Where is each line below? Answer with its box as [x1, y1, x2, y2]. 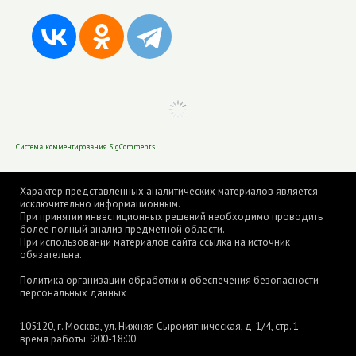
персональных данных [20, 286, 126, 300]
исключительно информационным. [20, 197, 180, 211]
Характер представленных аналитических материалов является [20, 184, 318, 198]
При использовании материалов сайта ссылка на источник [20, 235, 290, 249]
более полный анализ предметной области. [20, 222, 225, 236]
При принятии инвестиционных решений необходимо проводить [20, 210, 323, 223]
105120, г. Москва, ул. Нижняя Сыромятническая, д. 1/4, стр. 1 [20, 319, 299, 333]
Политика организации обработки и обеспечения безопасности [20, 273, 319, 287]
